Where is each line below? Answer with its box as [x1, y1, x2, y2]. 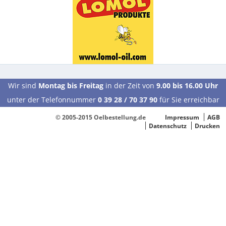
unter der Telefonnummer [7, 94, 98, 104]
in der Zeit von [103, 80, 156, 90]
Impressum [165, 112, 200, 121]
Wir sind [8, 80, 38, 90]
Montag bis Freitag [38, 80, 103, 90]
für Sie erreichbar [157, 94, 219, 104]
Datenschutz [149, 121, 187, 130]
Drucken [195, 121, 220, 130]
